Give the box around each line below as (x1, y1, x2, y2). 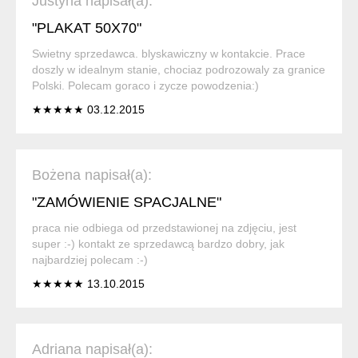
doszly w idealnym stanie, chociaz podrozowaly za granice (32, 62, 325, 76)
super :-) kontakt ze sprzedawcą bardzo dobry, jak (32, 237, 284, 250)
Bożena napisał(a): (32, 166, 152, 183)
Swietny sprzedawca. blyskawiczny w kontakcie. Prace (32, 46, 305, 60)
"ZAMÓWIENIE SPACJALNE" (32, 193, 221, 210)
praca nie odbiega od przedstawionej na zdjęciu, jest (32, 221, 296, 234)
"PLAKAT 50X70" (32, 19, 141, 36)
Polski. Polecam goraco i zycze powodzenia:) (32, 78, 259, 92)
